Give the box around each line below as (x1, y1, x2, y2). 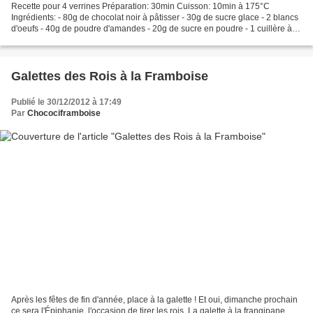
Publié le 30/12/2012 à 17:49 (11, 96, 122, 107)
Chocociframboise (27, 108, 101, 118)
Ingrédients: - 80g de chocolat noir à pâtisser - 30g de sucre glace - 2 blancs (11, 12, 298, 22)
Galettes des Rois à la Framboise (11, 68, 208, 83)
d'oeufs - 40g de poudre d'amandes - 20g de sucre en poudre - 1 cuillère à (11, 23, 292, 34)
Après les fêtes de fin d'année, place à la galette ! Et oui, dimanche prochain (11, 295, 298, 305)
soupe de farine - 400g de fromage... (11, 34, 149, 45)
